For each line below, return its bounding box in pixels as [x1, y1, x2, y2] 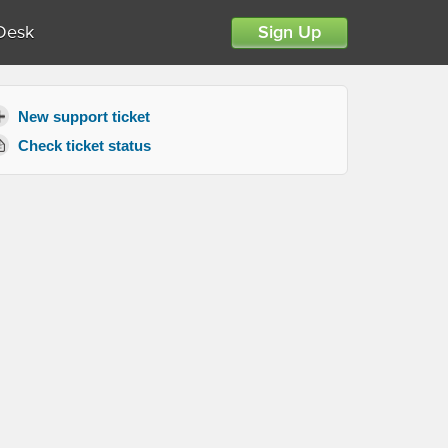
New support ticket [17, 107, 150, 125]
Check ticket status [17, 136, 151, 154]
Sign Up [258, 22, 321, 42]
